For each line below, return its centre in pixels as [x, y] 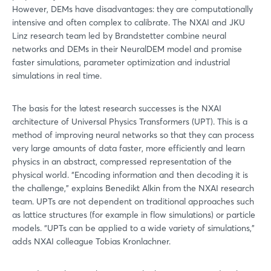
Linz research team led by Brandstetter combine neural [119, 35]
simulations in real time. [57, 75]
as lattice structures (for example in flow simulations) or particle [134, 214]
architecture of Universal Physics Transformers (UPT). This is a [130, 121]
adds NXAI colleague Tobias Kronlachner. [91, 241]
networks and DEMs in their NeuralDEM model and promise [127, 49]
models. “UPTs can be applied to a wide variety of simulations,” [133, 228]
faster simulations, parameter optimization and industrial [121, 62]
